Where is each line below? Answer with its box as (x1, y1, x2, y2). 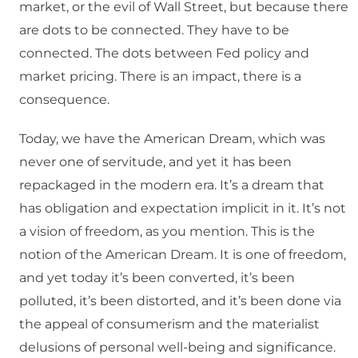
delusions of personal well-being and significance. (19, 340, 336, 356)
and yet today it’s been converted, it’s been (19, 270, 295, 286)
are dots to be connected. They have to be (19, 22, 289, 38)
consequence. (19, 92, 109, 108)
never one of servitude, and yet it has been (19, 154, 292, 170)
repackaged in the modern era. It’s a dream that (19, 177, 324, 193)
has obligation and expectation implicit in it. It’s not (19, 201, 346, 217)
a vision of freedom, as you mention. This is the (19, 224, 315, 240)
